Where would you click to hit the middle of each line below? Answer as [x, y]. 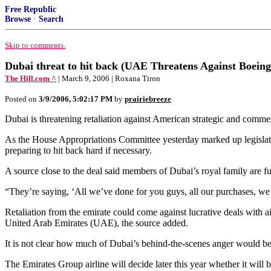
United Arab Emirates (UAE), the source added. [96, 223]
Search [51, 19]
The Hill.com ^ [31, 78]
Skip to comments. [35, 45]
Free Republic [31, 9]
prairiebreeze [148, 99]
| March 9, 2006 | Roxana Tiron [109, 78]
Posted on [22, 99]
